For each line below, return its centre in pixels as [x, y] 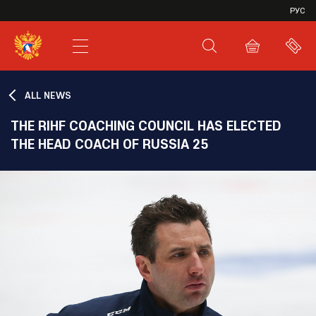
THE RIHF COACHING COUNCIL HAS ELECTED [146, 125]
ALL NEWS [48, 95]
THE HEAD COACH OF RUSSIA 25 [109, 144]
